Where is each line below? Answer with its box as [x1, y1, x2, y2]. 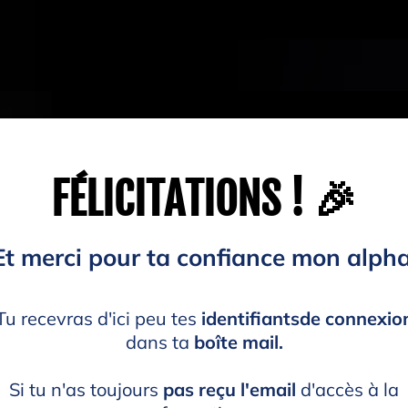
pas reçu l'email [163, 378, 296, 401]
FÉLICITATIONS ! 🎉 [51, 172, 357, 227]
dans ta [125, 331, 194, 353]
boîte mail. [193, 331, 283, 353]
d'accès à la [296, 378, 399, 401]
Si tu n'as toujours [9, 378, 163, 401]
